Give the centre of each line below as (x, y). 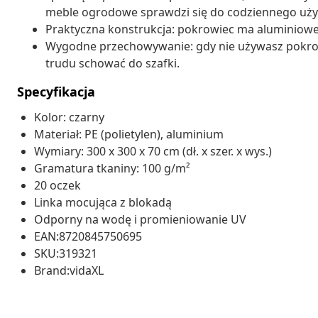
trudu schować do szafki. (113, 63)
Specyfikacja (56, 91)
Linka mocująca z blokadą (103, 202)
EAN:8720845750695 (88, 236)
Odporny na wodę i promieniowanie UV (140, 219)
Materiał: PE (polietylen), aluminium (129, 134)
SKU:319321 (66, 253)
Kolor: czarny (69, 117)
